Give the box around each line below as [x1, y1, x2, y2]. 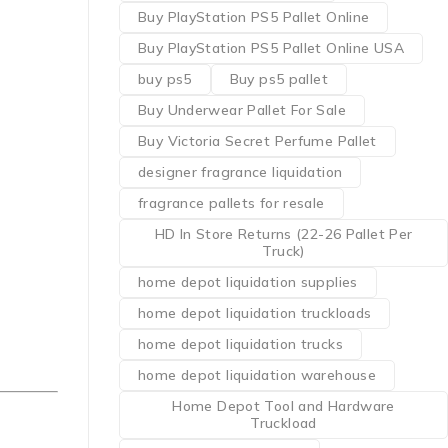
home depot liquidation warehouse [138, 366, 376, 384]
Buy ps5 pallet [229, 70, 328, 88]
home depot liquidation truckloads [138, 304, 372, 322]
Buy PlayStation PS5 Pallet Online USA [138, 39, 404, 57]
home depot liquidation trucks [138, 335, 343, 353]
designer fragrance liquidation [138, 163, 343, 181]
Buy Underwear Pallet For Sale [138, 101, 346, 119]
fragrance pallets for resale [138, 194, 325, 212]
